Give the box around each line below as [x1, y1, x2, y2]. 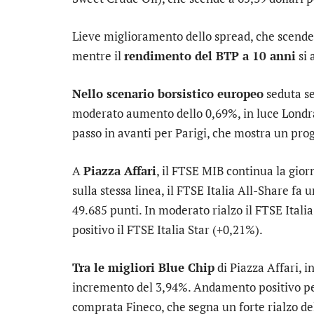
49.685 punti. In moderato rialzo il [72, 202, 255, 219]
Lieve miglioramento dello [72, 27, 214, 44]
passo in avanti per [72, 124, 175, 141]
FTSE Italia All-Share [177, 182, 289, 199]
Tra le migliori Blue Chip [72, 259, 214, 276]
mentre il [72, 47, 124, 64]
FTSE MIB [172, 163, 224, 179]
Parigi [175, 124, 207, 141]
